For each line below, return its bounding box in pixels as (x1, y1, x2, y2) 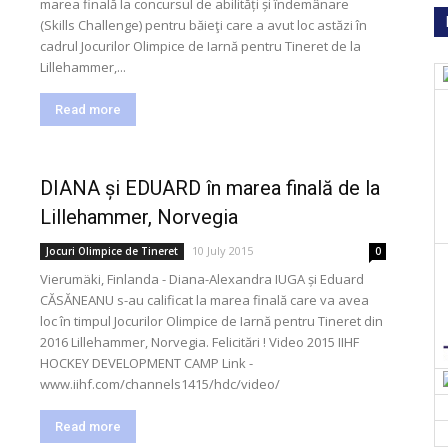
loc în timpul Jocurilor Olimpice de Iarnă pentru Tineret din (40, 312, 383, 330)
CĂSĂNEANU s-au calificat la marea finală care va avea (40, 291, 369, 309)
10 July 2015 (192, 243, 253, 258)
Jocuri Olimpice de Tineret (46, 244, 178, 258)
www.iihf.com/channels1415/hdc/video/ (40, 375, 280, 393)
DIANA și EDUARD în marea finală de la (40, 176, 380, 200)
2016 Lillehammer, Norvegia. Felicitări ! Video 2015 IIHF (40, 333, 359, 351)
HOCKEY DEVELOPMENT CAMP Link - (40, 354, 253, 372)
